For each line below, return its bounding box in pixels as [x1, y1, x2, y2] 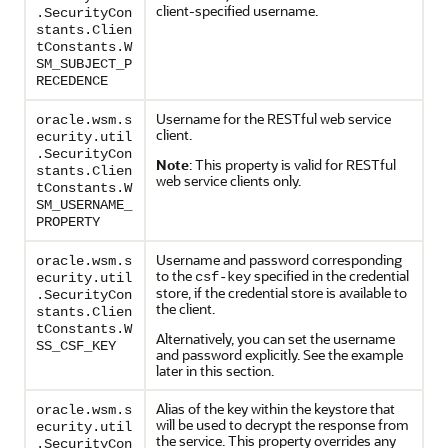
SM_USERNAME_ [36, 197, 132, 213]
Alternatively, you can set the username [156, 329, 395, 348]
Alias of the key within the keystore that [156, 399, 395, 418]
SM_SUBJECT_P [36, 56, 132, 72]
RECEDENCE [36, 73, 108, 89]
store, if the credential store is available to [156, 283, 407, 302]
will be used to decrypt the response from [156, 415, 409, 434]
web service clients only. [156, 171, 301, 190]
